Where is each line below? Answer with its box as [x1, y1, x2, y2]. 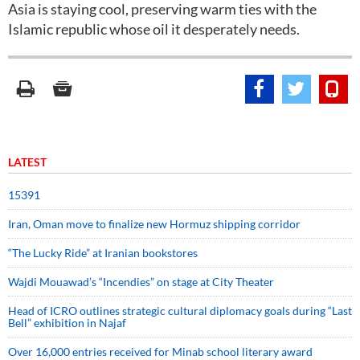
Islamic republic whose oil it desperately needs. [8, 20, 300, 38]
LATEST [8, 155, 47, 169]
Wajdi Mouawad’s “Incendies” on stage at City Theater [8, 275, 274, 288]
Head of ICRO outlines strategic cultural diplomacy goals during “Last [8, 304, 352, 317]
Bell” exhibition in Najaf [8, 316, 126, 329]
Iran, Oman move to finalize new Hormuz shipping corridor [8, 217, 301, 231]
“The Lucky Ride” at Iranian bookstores [8, 246, 198, 260]
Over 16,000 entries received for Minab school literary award [8, 345, 313, 358]
